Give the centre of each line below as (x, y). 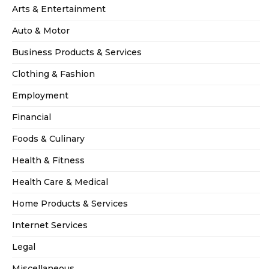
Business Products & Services (77, 53)
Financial (32, 117)
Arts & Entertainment (59, 9)
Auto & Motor (41, 31)
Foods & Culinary (48, 139)
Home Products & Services (70, 204)
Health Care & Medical (60, 182)
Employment (40, 96)
